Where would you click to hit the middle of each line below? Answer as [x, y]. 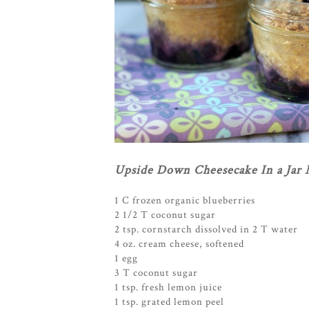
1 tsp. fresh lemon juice [168, 287]
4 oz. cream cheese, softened [179, 244]
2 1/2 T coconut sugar [165, 215]
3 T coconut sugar [156, 273]
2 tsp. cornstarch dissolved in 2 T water [206, 229]
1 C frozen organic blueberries [185, 200]
